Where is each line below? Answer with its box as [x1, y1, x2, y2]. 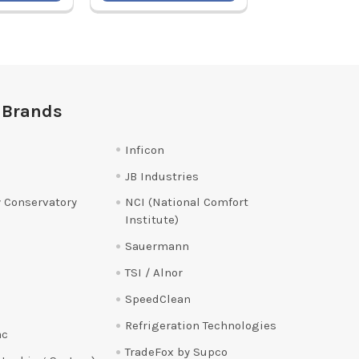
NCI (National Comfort [124, 195, 248, 210]
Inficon [124, 142, 164, 157]
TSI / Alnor [124, 265, 183, 280]
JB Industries [124, 168, 199, 184]
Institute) [124, 212, 179, 228]
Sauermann [124, 239, 189, 254]
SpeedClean [124, 292, 191, 307]
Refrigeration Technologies [124, 318, 276, 333]
